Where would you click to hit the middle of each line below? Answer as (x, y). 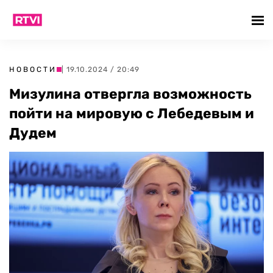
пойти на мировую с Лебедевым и (132, 113)
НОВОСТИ (33, 69)
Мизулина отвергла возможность (130, 94)
